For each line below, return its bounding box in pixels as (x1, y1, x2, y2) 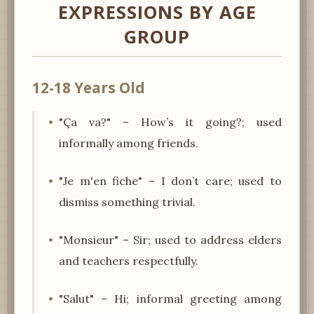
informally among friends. (59, 135, 198, 150)
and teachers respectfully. (59, 253, 198, 268)
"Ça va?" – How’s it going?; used (59, 114, 282, 129)
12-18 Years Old (32, 77, 145, 97)
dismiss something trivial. (59, 194, 196, 209)
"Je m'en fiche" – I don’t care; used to (59, 173, 282, 188)
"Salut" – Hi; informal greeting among (59, 291, 282, 306)
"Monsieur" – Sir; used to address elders (59, 232, 282, 247)
